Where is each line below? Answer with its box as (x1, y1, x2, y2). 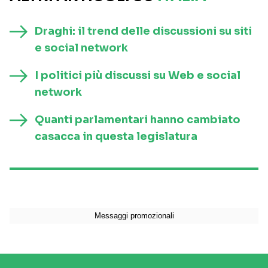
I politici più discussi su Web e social (35, 69, 240, 83)
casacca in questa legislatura (35, 130, 197, 144)
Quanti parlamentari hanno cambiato (35, 113, 240, 127)
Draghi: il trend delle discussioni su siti (35, 25, 252, 38)
